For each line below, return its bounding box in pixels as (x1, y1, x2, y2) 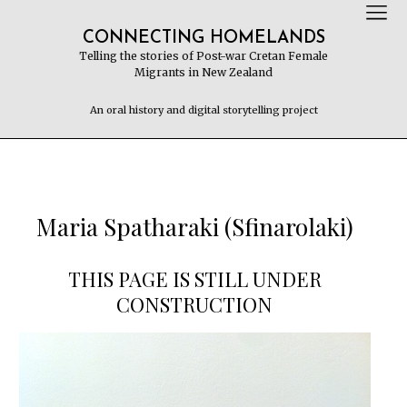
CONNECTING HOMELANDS (82, 30, 325, 47)
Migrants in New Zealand (134, 65, 273, 79)
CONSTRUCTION (116, 291, 273, 318)
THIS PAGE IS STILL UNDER (67, 265, 322, 293)
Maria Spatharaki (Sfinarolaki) (35, 211, 353, 243)
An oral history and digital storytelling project (89, 104, 318, 116)
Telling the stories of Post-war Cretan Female (78, 49, 328, 63)
